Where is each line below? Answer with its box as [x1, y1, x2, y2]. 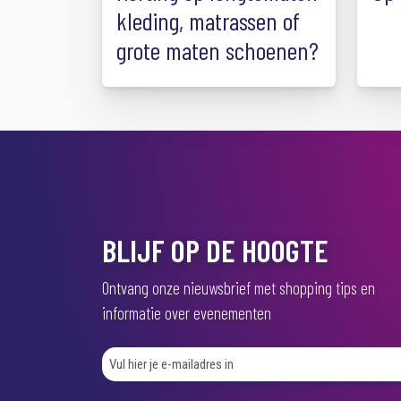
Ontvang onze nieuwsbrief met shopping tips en [102, 277, 375, 298]
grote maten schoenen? [116, 35, 319, 65]
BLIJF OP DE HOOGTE [102, 231, 328, 269]
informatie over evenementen [102, 303, 271, 323]
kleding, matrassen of [116, 5, 300, 36]
